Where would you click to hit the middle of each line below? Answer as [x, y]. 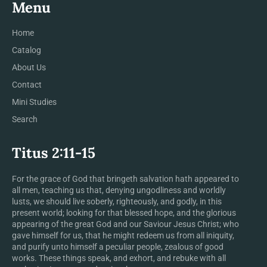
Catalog [27, 50]
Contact [27, 85]
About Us [29, 68]
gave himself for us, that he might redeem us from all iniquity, [123, 235]
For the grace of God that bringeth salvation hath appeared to [125, 178]
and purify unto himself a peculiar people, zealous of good [118, 246]
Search [25, 119]
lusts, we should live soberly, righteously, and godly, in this [117, 201]
